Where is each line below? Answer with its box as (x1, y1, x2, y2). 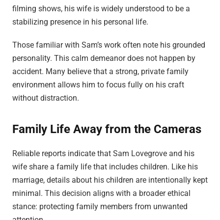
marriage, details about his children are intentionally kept (12, 175, 208, 185)
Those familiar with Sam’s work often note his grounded (12, 40, 205, 50)
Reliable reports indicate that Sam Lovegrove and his (12, 148, 194, 158)
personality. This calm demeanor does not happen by (12, 54, 195, 63)
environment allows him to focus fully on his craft (12, 80, 184, 90)
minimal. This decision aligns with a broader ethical (12, 188, 191, 198)
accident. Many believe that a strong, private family (12, 67, 189, 77)
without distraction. (12, 93, 79, 103)
